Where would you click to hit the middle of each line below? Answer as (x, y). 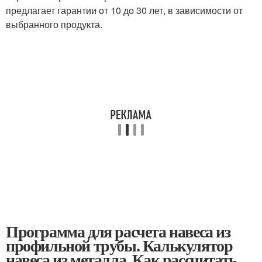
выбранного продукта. (54, 24)
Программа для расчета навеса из (118, 231)
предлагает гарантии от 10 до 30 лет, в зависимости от (124, 10)
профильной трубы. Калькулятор (119, 245)
